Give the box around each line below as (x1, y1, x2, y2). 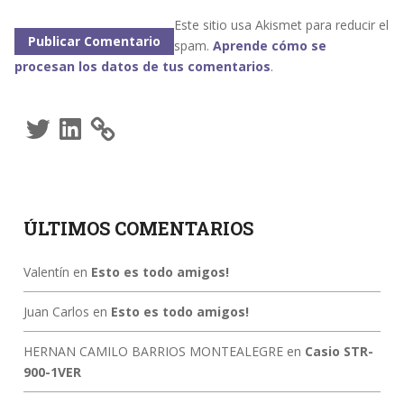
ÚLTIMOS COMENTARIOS (23, 216, 253, 240)
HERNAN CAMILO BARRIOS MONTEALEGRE (23, 342, 283, 360)
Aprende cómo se (212, 36, 326, 54)
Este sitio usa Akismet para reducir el (173, 15, 389, 33)
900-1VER (23, 363, 81, 381)
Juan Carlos (23, 302, 89, 320)
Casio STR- (304, 342, 373, 360)
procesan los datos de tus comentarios (14, 57, 271, 75)
